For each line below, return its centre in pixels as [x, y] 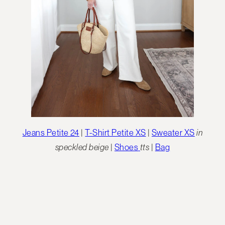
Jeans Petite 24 [51, 132]
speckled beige [82, 147]
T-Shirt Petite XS [116, 132]
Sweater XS [173, 132]
